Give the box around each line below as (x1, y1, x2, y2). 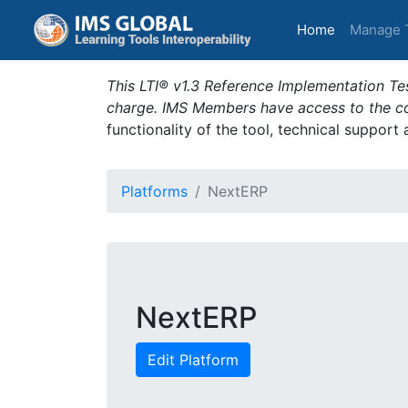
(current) (334, 20, 391, 37)
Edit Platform (148, 351, 239, 369)
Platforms (121, 182, 188, 200)
